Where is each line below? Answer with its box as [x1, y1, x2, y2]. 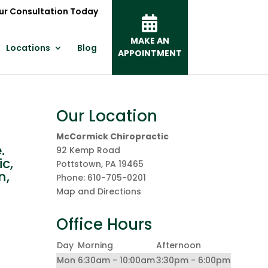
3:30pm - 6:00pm [156, 254, 231, 266]
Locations [5, 42, 50, 54]
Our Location [56, 105, 158, 127]
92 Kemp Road [56, 144, 121, 156]
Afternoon [156, 239, 202, 251]
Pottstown [56, 158, 102, 170]
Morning [78, 239, 114, 251]
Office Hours [56, 214, 153, 235]
